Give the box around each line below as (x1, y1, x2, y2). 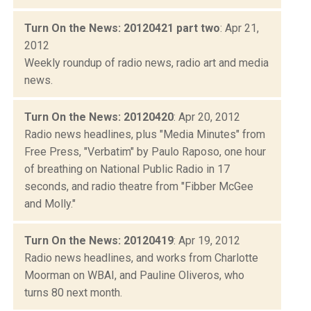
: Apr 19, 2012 (174, 233, 240, 247)
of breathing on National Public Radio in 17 (24, 162, 230, 176)
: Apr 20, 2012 (174, 110, 240, 124)
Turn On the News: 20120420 (24, 110, 174, 124)
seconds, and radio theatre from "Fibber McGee (24, 179, 253, 193)
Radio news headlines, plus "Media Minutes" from (24, 127, 265, 141)
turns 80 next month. (24, 285, 122, 299)
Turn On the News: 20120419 (24, 233, 174, 247)
